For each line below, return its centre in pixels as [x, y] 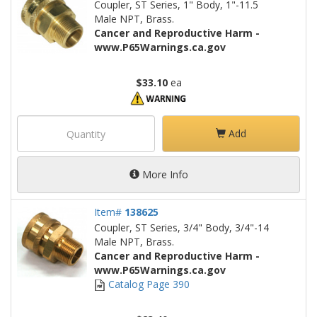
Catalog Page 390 [148, 284]
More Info [163, 174]
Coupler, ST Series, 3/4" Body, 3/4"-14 [181, 227]
